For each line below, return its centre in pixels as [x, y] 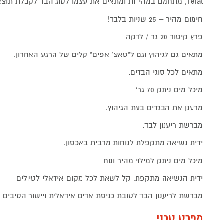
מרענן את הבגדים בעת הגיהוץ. [154, 108]
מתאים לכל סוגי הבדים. [165, 72]
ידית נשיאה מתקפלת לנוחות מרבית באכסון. [133, 143]
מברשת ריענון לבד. [172, 125]
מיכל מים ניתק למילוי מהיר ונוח [153, 161]
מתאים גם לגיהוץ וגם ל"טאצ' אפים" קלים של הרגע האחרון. [108, 55]
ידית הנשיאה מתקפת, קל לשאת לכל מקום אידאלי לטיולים [109, 179]
